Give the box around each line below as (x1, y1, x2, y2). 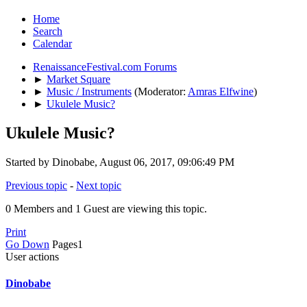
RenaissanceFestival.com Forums (33, 60, 177, 73)
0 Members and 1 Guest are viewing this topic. (5, 202, 207, 214)
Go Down (5, 238, 49, 250)
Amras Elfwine (188, 85, 254, 97)
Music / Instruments (47, 85, 132, 97)
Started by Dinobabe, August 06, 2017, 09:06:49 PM (5, 156, 234, 168)
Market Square (47, 73, 110, 85)
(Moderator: (134, 85, 188, 97)
